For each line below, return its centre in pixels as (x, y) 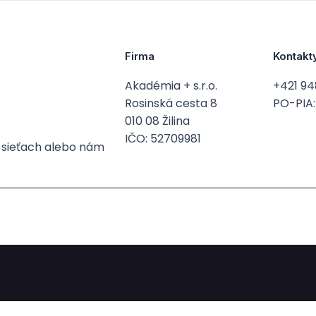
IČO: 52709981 (163, 138)
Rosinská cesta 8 (171, 103)
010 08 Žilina (158, 121)
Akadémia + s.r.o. (171, 85)
